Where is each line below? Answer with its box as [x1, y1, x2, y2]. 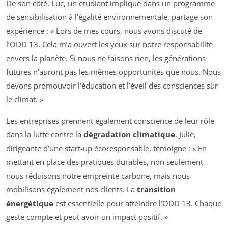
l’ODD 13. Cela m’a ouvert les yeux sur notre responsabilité [6, 39, 213, 50]
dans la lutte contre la [6, 129, 83, 140]
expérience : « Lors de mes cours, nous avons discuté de [6, 25, 202, 36]
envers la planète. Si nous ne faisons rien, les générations [6, 53, 206, 64]
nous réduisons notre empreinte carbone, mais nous [6, 170, 190, 181]
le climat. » [6, 94, 43, 105]
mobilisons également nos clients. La [6, 184, 137, 195]
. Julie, [175, 129, 196, 140]
